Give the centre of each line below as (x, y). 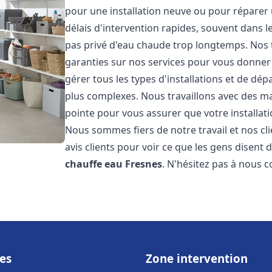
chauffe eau (94, 164)
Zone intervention (197, 258)
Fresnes (144, 164)
